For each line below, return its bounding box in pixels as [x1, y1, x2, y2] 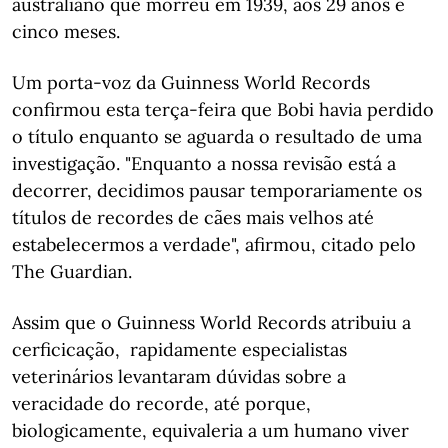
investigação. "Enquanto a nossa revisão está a [12, 151, 396, 175]
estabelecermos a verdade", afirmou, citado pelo [12, 232, 416, 256]
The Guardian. [12, 259, 132, 283]
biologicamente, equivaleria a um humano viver [12, 418, 409, 442]
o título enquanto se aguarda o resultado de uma [12, 124, 422, 148]
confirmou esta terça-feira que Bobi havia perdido [12, 97, 434, 121]
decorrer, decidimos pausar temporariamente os [12, 178, 422, 202]
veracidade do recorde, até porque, [12, 391, 311, 415]
